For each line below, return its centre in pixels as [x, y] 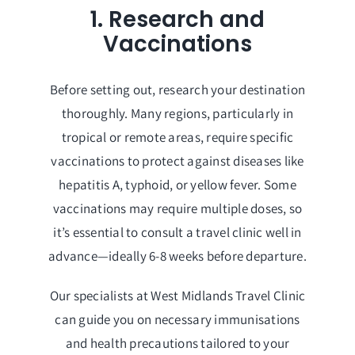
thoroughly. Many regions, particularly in [177, 114]
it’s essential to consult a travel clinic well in [177, 233]
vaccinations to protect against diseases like [177, 161]
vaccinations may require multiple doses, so [177, 209]
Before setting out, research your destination [177, 90]
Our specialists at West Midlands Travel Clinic [177, 296]
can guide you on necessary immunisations [177, 320]
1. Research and [177, 19]
